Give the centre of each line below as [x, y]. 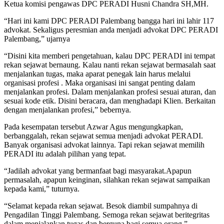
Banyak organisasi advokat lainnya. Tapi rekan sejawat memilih [104, 144]
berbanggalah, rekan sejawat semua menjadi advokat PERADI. [103, 135]
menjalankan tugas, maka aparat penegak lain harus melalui [97, 73]
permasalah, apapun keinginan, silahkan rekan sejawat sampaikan [107, 179]
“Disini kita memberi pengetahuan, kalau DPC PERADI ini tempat [109, 55]
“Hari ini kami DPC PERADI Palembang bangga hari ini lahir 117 [109, 20]
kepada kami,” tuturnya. [42, 188]
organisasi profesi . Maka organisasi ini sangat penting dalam [99, 82]
